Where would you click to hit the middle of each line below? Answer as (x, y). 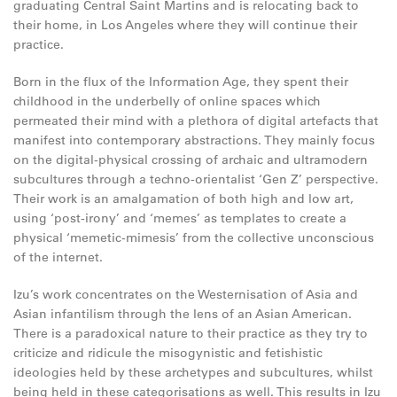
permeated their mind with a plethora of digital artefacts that (196, 121)
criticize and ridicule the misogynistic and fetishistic (168, 353)
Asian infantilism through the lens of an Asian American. (183, 314)
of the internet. (58, 257)
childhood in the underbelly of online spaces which (167, 101)
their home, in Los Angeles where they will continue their (185, 25)
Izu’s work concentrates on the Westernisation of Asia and (186, 294)
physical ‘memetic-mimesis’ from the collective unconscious (194, 237)
